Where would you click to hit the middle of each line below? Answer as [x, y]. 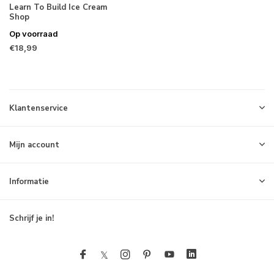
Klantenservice [39, 108]
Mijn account [34, 145]
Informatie [29, 182]
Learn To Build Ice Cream [58, 7]
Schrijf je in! [31, 218]
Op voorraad [34, 33]
